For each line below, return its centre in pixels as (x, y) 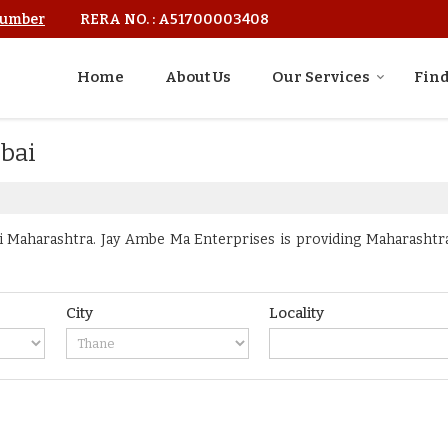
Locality (297, 313)
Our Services (321, 77)
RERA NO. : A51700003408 (174, 20)
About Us (198, 77)
